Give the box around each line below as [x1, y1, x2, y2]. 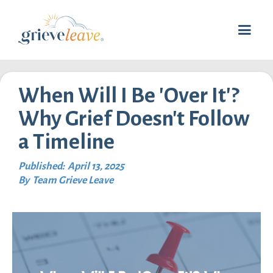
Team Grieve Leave [32, 175, 113, 186]
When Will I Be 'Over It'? [18, 84, 239, 108]
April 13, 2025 [68, 161, 124, 172]
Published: [18, 161, 65, 172]
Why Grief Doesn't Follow [18, 107, 250, 131]
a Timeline [18, 130, 115, 154]
